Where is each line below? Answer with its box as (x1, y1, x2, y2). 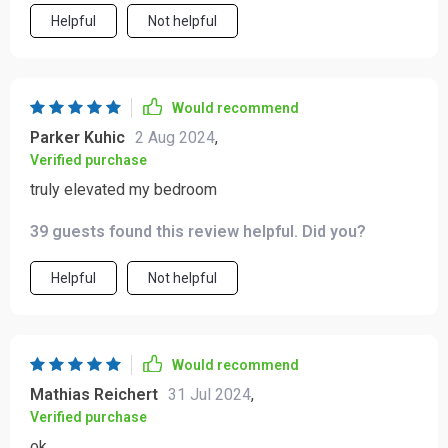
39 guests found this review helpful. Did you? (30, 222, 366, 241)
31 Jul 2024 (168, 385, 251, 404)
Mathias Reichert (30, 385, 158, 404)
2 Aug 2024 (135, 128, 215, 147)
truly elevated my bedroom (30, 180, 217, 199)
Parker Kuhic (30, 128, 125, 147)
